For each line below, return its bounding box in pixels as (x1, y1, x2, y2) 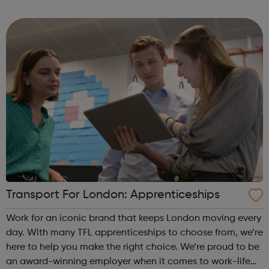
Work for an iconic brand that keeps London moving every (6, 214, 261, 224)
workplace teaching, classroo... (6, 17, 143, 28)
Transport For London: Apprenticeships (6, 189, 220, 202)
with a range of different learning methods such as (6, 3, 228, 13)
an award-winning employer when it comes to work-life (6, 257, 250, 267)
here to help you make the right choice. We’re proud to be (6, 243, 180, 253)
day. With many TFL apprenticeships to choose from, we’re (6, 228, 27, 238)
